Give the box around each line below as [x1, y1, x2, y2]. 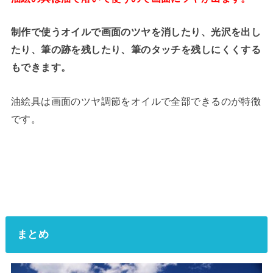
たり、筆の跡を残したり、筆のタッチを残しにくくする [10, 44, 261, 55]
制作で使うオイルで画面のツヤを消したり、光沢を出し [10, 26, 261, 38]
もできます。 [10, 62, 71, 73]
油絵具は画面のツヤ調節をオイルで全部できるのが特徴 [10, 95, 261, 107]
